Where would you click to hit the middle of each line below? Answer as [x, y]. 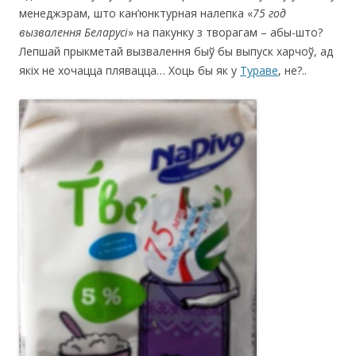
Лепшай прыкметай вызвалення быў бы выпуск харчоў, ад [176, 51]
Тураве [259, 70]
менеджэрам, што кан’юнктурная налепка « [136, 13]
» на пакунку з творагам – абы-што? [225, 32]
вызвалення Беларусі [74, 32]
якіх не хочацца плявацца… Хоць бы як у [130, 70]
